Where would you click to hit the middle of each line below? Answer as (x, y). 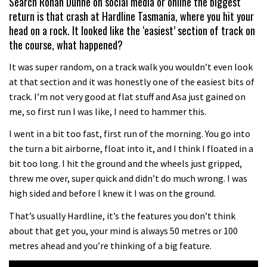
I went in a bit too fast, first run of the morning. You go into (130, 134)
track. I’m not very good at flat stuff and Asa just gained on (127, 96)
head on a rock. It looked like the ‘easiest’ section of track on (132, 31)
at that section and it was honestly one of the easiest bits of (132, 81)
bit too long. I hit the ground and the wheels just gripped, (125, 164)
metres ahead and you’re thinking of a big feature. (110, 245)
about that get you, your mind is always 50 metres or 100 (123, 230)
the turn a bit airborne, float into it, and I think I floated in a (131, 149)
